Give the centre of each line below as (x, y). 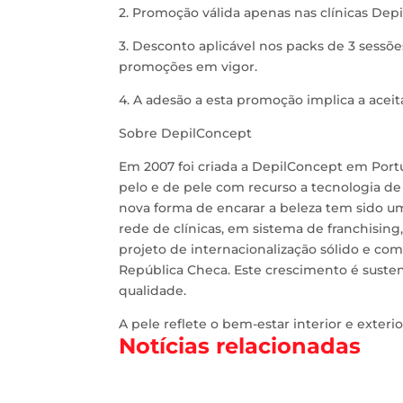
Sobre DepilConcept (185, 134)
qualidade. (152, 291)
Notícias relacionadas (240, 346)
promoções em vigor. (188, 67)
